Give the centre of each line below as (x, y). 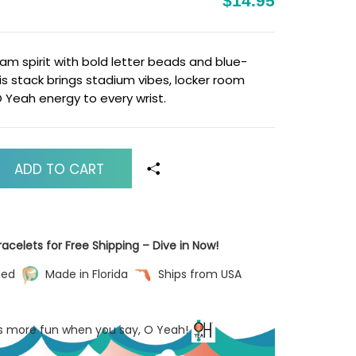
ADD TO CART (59, 170)
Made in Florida (86, 274)
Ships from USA (198, 274)
